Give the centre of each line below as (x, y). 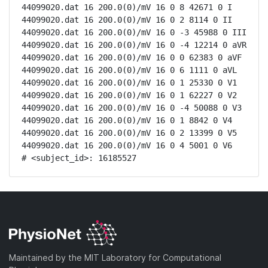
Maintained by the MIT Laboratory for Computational (115, 257)
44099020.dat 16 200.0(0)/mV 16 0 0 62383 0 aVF (132, 57)
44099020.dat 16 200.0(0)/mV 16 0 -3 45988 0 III (134, 32)
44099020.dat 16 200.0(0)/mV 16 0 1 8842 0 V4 (127, 120)
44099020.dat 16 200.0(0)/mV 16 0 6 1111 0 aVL (129, 70)
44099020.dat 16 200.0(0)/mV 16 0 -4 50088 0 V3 (132, 108)
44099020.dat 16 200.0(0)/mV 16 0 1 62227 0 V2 (129, 95)
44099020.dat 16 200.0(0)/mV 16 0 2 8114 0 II (127, 20)
